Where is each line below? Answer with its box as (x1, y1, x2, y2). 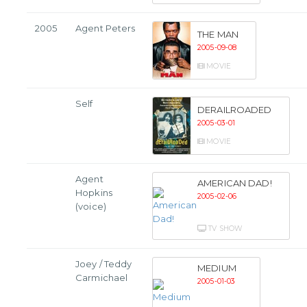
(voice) (75, 201, 106, 212)
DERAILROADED (197, 104, 272, 116)
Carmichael (75, 272, 128, 284)
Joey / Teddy (75, 258, 132, 270)
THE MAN (197, 29, 238, 40)
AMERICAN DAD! (197, 177, 272, 189)
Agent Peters (75, 23, 136, 34)
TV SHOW (206, 224, 243, 234)
